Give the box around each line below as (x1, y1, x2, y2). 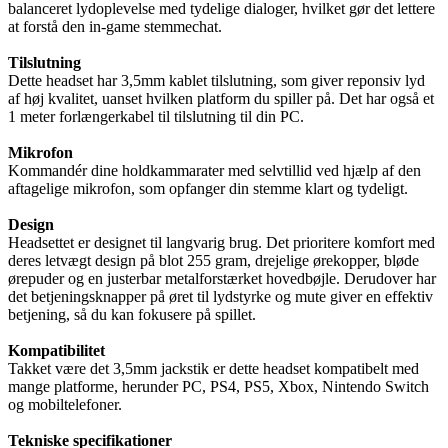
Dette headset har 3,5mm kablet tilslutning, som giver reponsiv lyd (8, 71, 425, 89)
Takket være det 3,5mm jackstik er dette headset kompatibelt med (8, 359, 419, 377)
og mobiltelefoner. (8, 395, 122, 413)
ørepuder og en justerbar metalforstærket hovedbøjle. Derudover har (8, 269, 436, 287)
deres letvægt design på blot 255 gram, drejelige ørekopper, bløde (8, 251, 419, 269)
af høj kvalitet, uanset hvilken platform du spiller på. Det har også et (8, 89, 434, 107)
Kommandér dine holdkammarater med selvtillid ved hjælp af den (8, 161, 421, 179)
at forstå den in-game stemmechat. (8, 17, 222, 35)
